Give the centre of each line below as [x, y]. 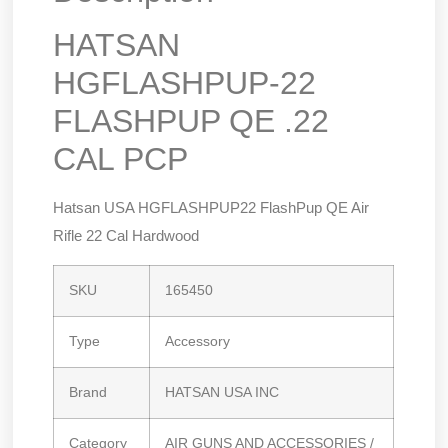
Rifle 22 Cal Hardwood [126, 236]
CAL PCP [121, 159]
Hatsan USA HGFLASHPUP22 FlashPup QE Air [211, 208]
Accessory [198, 341]
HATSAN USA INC [222, 392]
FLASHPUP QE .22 [191, 121]
